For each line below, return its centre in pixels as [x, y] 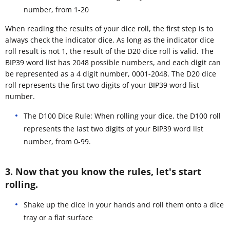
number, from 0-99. [57, 141]
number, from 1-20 [56, 9]
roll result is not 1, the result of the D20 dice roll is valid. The [109, 51]
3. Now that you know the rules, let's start [103, 171]
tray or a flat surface [58, 217]
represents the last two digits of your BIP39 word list [113, 128]
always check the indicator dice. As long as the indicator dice [110, 40]
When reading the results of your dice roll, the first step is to [109, 28]
